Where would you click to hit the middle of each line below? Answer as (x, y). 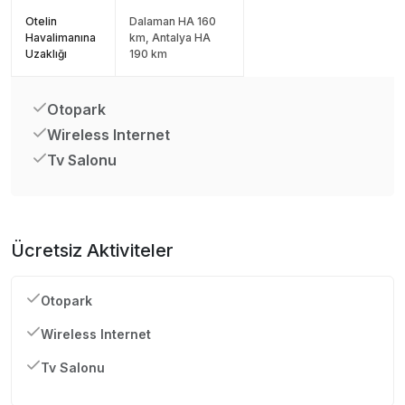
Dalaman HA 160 (173, 21)
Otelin (41, 21)
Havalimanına (61, 37)
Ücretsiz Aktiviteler (92, 250)
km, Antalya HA (170, 37)
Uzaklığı (46, 53)
